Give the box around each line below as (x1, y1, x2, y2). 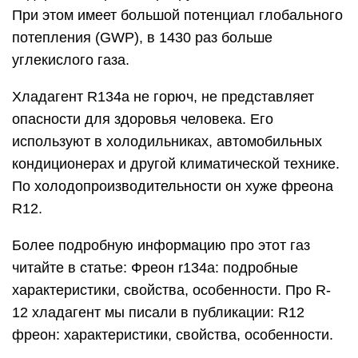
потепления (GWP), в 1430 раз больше (12, 30, 272, 46)
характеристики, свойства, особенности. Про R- (12, 282, 331, 298)
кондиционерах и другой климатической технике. (12, 156, 340, 172)
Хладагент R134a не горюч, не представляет (12, 89, 314, 105)
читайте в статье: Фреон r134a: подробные (12, 260, 298, 276)
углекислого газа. (12, 52, 129, 68)
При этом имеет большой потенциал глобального (12, 7, 343, 23)
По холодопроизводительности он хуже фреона (12, 178, 333, 194)
